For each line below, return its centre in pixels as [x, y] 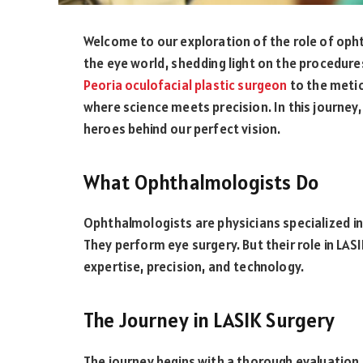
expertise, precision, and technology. [194, 267]
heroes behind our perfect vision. [182, 129]
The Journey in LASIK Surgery [209, 320]
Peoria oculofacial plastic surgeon [186, 85]
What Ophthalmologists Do [201, 182]
